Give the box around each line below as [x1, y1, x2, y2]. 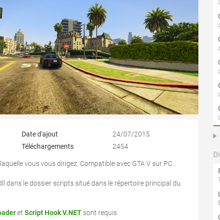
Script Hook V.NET [25, 208, 82, 217]
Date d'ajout [22, 130, 58, 138]
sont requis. [82, 208, 118, 217]
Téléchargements [22, 142, 74, 150]
